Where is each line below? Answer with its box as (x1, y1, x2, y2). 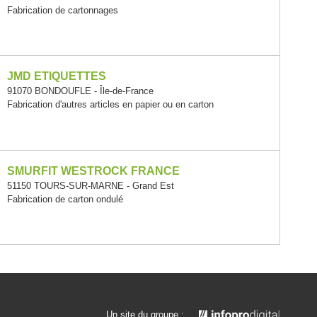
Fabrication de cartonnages (7, 5, 118, 16)
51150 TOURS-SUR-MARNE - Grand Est (7, 180, 174, 191)
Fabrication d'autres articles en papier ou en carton (7, 99, 214, 110)
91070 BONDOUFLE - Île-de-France (7, 86, 154, 97)
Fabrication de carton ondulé (7, 193, 123, 204)
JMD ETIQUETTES (7, 70, 106, 83)
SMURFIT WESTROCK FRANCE (7, 164, 180, 177)
